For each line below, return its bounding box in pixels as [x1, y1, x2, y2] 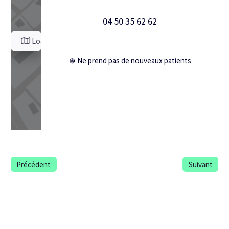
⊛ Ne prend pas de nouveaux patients [68, 55, 191, 65]
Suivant [188, 159, 213, 169]
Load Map [30, 36, 65, 47]
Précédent [16, 159, 51, 169]
